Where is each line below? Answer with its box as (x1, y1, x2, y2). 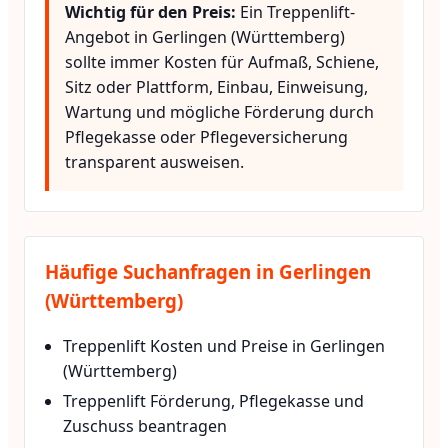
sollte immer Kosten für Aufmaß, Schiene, (65, 51, 379, 73)
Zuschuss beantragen (63, 415, 228, 438)
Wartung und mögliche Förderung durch (65, 101, 374, 123)
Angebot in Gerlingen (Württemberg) (65, 26, 345, 48)
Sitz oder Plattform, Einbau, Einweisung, (65, 76, 368, 98)
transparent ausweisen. (65, 151, 244, 173)
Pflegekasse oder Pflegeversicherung (65, 126, 348, 148)
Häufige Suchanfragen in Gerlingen (45, 259, 371, 284)
